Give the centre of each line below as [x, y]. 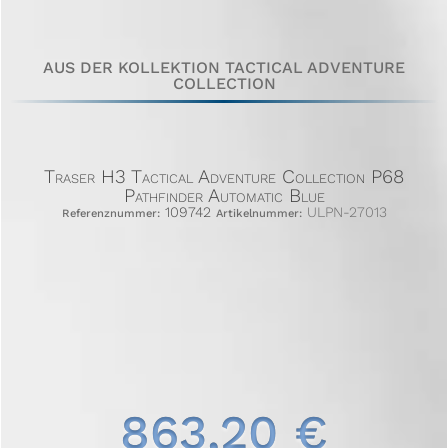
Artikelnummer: [258, 213]
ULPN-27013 [344, 211]
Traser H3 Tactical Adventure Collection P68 [224, 176]
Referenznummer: [110, 213]
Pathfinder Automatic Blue [224, 195]
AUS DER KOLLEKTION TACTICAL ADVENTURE [224, 68]
